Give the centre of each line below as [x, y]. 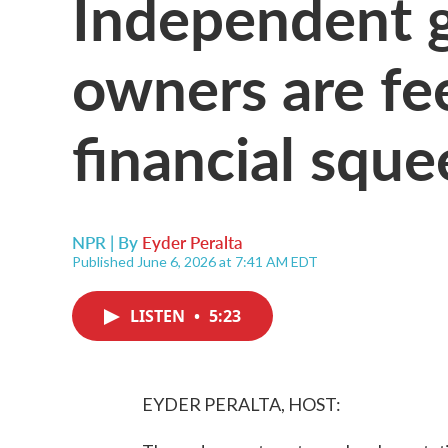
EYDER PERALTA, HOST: [241, 404]
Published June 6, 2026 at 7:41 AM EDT [195, 261]
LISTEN [159, 316]
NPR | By [107, 242]
